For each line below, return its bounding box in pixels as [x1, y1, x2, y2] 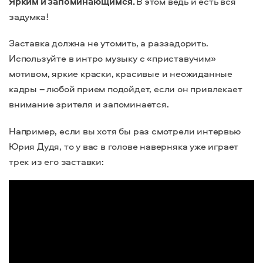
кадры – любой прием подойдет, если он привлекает [9, 82, 242, 96]
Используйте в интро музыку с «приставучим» [9, 52, 216, 65]
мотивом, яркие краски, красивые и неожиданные [9, 67, 232, 80]
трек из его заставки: [9, 154, 106, 168]
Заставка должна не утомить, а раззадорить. [9, 36, 208, 50]
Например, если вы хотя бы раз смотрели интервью [9, 124, 241, 137]
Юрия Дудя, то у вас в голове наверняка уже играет [9, 139, 239, 153]
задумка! [9, 10, 49, 23]
